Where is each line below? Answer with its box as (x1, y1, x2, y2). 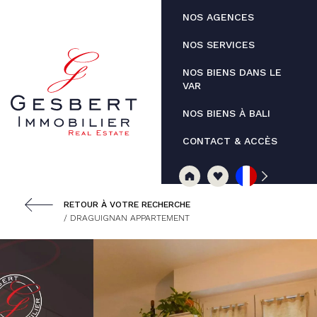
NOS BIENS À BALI (183, 108, 270, 119)
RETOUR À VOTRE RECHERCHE (64, 200, 190, 209)
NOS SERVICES (183, 39, 255, 50)
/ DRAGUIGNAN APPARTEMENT (64, 213, 190, 223)
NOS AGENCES (183, 11, 254, 23)
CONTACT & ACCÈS (183, 135, 277, 146)
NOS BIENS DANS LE (183, 67, 282, 78)
